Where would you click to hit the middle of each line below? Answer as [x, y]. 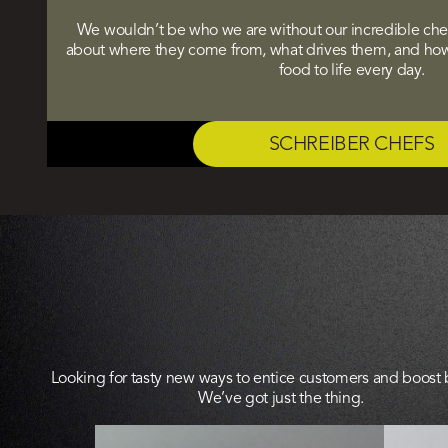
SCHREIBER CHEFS [351, 144]
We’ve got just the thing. [281, 398]
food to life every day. [351, 70]
